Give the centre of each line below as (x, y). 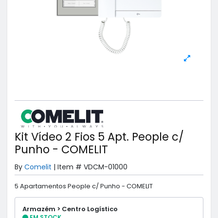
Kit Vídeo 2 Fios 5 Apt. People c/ (99, 137)
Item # (70, 167)
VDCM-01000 (106, 167)
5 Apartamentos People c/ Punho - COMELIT (84, 186)
